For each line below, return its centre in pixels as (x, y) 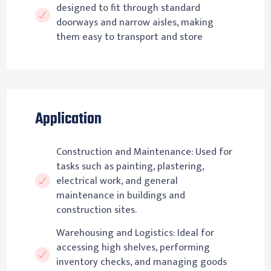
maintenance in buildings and (120, 195)
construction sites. (96, 210)
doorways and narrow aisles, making (135, 23)
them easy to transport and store (129, 37)
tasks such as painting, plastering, (130, 166)
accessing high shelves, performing (133, 247)
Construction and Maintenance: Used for (144, 152)
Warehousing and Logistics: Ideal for (135, 233)
